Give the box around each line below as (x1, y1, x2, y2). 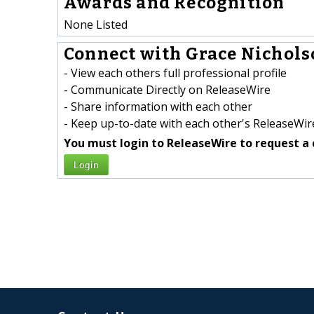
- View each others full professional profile (64, 65, 287, 81)
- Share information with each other (64, 99, 252, 115)
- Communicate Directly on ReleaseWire (64, 82, 271, 98)
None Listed (64, 16, 128, 32)
